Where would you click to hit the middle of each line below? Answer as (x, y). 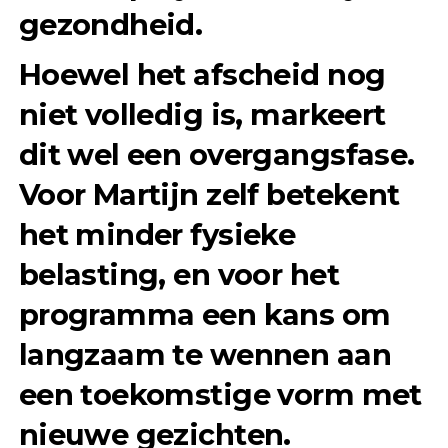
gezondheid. (110, 25)
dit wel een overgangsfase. (216, 155)
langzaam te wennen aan (204, 355)
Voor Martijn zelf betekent (209, 195)
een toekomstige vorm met (220, 395)
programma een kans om (204, 315)
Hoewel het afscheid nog (202, 75)
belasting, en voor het (178, 275)
